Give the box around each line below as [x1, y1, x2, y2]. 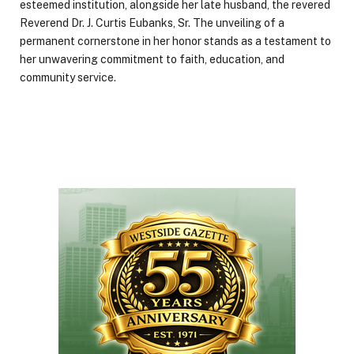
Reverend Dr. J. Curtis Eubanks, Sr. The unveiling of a [20, 16, 284, 29]
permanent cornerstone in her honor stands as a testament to [20, 34, 331, 47]
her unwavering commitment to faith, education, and [20, 52, 284, 66]
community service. [20, 70, 116, 84]
